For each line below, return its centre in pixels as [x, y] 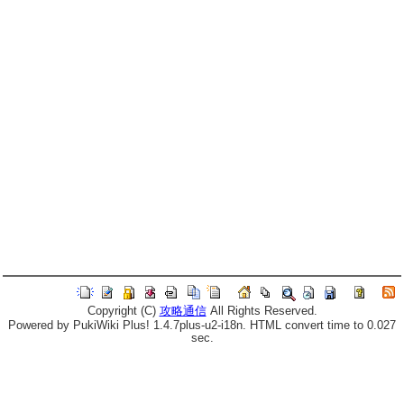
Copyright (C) [123, 311]
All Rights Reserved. [262, 311]
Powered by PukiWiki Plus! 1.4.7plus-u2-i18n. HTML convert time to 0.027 [202, 325]
